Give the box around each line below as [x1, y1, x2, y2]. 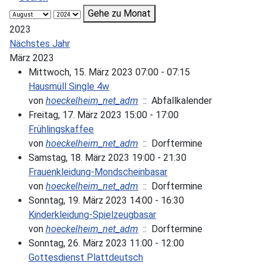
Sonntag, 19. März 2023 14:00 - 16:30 [28, 194, 184, 206]
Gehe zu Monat [88, 7, 151, 19]
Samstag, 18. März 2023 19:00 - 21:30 [28, 151, 186, 163]
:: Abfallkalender [138, 94, 212, 106]
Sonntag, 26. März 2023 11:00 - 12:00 [28, 237, 184, 249]
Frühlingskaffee [28, 123, 94, 135]
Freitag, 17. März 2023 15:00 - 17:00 [28, 109, 179, 121]
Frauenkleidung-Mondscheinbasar [28, 166, 167, 178]
